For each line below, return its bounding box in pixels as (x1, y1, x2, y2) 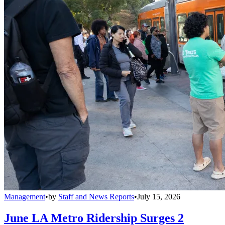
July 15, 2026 (137, 192, 180, 201)
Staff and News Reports (58, 192, 134, 201)
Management (4, 192, 45, 201)
